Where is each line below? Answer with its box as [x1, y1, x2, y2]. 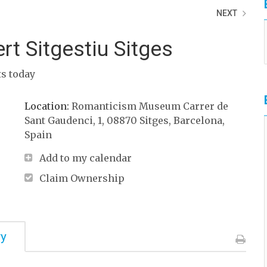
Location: [24, 100, 72, 112]
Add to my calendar [39, 152, 132, 164]
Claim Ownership [39, 172, 125, 184]
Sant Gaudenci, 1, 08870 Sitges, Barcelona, [24, 114, 225, 126]
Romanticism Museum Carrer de [71, 100, 228, 112]
